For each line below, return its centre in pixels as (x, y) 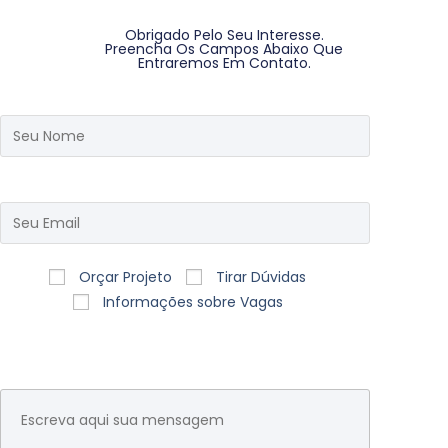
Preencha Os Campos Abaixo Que (224, 49)
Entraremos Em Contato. (224, 63)
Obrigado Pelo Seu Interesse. (224, 35)
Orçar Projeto (126, 277)
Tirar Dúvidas (261, 277)
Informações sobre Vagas (192, 302)
